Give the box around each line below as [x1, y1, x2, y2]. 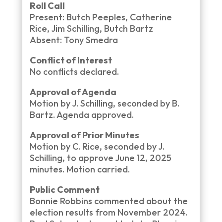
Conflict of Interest [29, 55, 112, 66]
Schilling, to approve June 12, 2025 [29, 152, 171, 164]
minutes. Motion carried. [29, 164, 130, 175]
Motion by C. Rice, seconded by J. [29, 141, 165, 152]
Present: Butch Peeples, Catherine [29, 11, 172, 23]
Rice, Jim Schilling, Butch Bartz [29, 23, 153, 34]
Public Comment [29, 184, 100, 195]
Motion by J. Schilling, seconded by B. [29, 98, 179, 109]
